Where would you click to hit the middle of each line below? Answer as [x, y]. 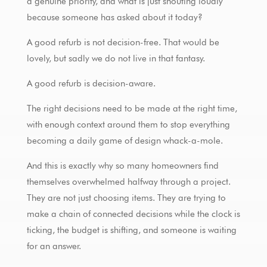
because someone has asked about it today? [114, 17]
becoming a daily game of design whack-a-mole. [125, 140]
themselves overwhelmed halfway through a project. [128, 181]
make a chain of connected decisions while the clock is [133, 214]
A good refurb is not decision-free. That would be [123, 42]
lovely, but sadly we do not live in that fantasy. [116, 58]
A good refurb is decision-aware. [91, 83]
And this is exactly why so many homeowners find [122, 165]
